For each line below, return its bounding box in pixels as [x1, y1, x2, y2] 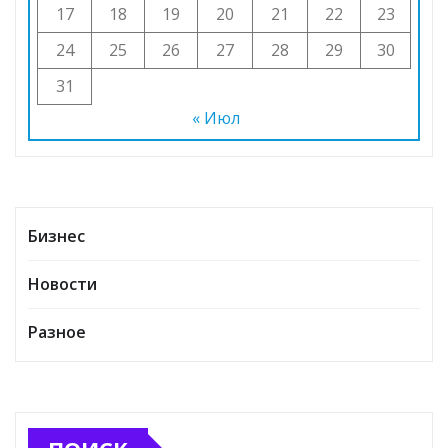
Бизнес [28, 224, 85, 247]
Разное [28, 320, 86, 343]
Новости [28, 272, 97, 295]
